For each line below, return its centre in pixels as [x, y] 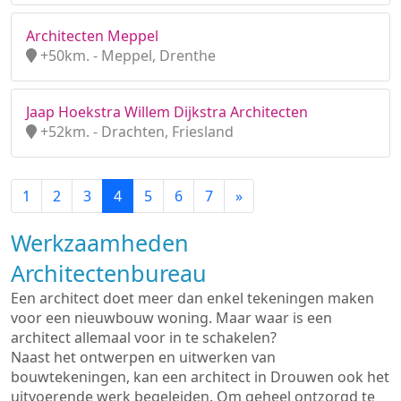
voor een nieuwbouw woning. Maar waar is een [171, 318]
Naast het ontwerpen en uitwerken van [143, 357]
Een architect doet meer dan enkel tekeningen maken [192, 298]
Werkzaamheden [100, 243]
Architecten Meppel [92, 36]
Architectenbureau [109, 273]
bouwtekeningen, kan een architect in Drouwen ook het [200, 377]
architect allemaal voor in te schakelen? [144, 337]
